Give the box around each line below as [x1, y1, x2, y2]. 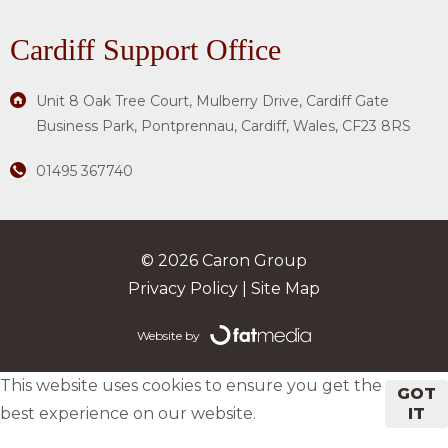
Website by [137, 328, 200, 344]
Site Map [251, 279, 320, 299]
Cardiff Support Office [10, 33, 281, 67]
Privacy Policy [128, 279, 238, 299]
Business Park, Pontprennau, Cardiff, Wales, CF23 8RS [36, 117, 411, 136]
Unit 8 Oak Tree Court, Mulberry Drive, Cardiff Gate [36, 92, 389, 111]
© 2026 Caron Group [141, 251, 307, 271]
